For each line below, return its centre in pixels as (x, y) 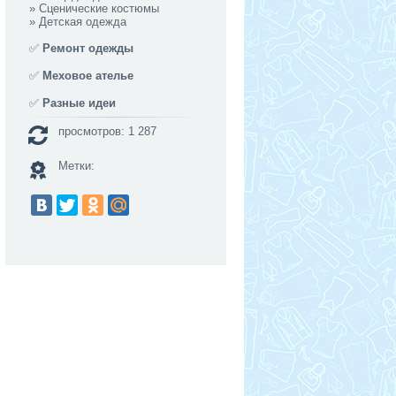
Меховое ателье (88, 76)
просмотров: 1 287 (107, 131)
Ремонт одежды (88, 48)
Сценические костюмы (99, 8)
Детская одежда (83, 22)
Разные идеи (79, 103)
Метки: (76, 166)
